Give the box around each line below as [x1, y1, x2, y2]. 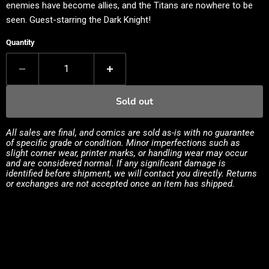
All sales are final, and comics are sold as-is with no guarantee [6, 127, 255, 139]
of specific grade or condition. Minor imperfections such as [6, 138, 240, 149]
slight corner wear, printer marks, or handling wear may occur [6, 148, 247, 159]
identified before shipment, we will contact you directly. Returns [6, 168, 257, 180]
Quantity [6, 38, 35, 47]
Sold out [116, 95, 153, 109]
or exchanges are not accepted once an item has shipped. [6, 178, 235, 190]
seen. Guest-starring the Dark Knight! [6, 14, 151, 26]
